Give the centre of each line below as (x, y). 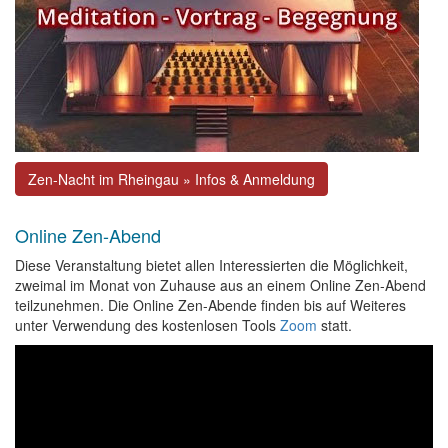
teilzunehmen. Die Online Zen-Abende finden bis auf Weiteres (210, 305)
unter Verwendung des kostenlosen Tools (147, 325)
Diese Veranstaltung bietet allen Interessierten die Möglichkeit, (211, 265)
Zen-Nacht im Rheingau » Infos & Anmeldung (171, 179)
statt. (334, 325)
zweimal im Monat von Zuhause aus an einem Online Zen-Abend (220, 285)
